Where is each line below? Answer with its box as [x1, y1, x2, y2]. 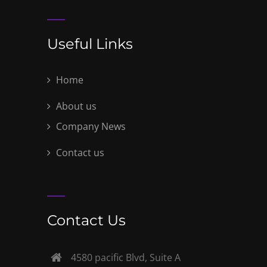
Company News [54, 120, 126, 133]
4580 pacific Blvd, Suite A [71, 251, 181, 265]
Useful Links [47, 35, 133, 53]
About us [54, 100, 97, 113]
